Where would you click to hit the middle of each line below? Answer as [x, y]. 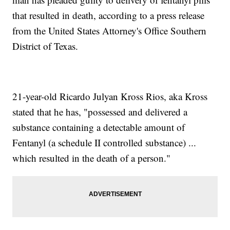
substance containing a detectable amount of [99, 127]
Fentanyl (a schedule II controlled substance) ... [104, 143]
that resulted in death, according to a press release [109, 15]
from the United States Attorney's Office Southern [110, 31]
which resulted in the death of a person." [92, 158]
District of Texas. [45, 46]
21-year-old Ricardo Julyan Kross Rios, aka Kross [110, 97]
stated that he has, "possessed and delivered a [100, 112]
